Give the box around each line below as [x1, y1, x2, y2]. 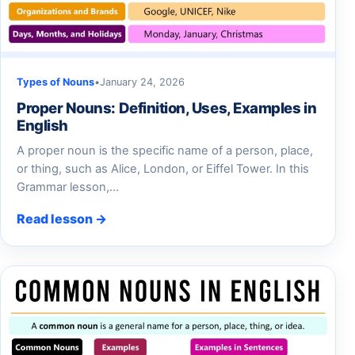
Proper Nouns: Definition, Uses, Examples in [17, 98, 317, 116]
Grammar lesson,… [17, 179, 119, 194]
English [17, 116, 68, 134]
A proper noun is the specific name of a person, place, [17, 143, 313, 158]
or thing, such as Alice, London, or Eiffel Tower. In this [17, 161, 309, 176]
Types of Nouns [17, 75, 94, 88]
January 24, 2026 [100, 75, 185, 88]
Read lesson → [17, 210, 107, 227]
